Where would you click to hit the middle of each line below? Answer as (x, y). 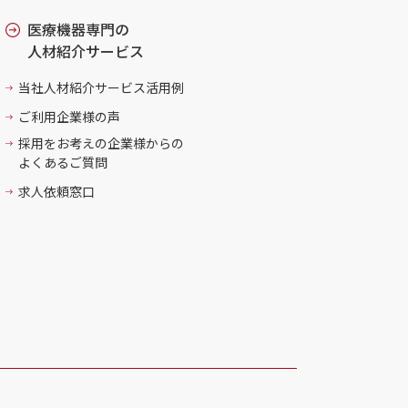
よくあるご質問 (63, 162)
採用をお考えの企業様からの (101, 143)
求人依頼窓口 (56, 191)
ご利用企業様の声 (69, 117)
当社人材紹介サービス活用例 (101, 87)
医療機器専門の (78, 29)
